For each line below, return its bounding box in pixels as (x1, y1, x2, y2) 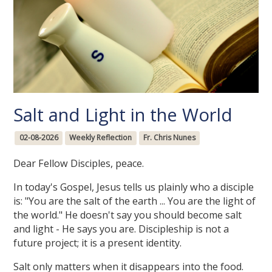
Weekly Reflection (69, 132, 132, 143)
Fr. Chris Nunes (143, 132, 195, 143)
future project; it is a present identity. (13, 236, 182, 250)
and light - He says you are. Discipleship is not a (13, 222, 229, 236)
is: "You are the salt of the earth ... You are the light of (13, 194, 256, 208)
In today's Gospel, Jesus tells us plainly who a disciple (13, 180, 254, 194)
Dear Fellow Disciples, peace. (13, 156, 144, 170)
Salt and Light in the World (13, 102, 233, 127)
